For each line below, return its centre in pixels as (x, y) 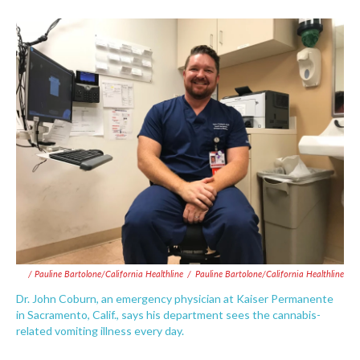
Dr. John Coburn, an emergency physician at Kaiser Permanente (175, 299)
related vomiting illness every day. (100, 331)
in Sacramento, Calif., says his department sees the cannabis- (168, 315)
